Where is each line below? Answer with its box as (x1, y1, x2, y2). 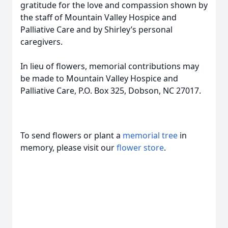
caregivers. (20, 36, 63, 47)
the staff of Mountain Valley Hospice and (20, 12, 177, 23)
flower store (117, 142, 164, 153)
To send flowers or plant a (20, 130, 123, 141)
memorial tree (123, 130, 178, 141)
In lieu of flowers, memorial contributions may (20, 61, 199, 72)
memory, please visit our (20, 142, 117, 153)
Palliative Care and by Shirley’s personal (20, 24, 173, 35)
